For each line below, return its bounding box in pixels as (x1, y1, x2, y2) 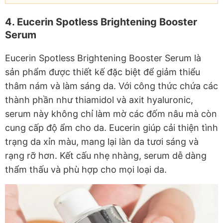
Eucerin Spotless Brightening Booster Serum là (5, 53, 201, 64)
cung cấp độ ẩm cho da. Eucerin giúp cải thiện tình (5, 122, 218, 133)
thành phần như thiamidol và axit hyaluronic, (5, 95, 193, 106)
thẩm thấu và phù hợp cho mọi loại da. (5, 164, 167, 175)
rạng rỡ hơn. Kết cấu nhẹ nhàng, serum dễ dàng (5, 150, 207, 161)
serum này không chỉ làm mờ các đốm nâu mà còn (5, 109, 217, 119)
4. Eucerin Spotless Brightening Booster (5, 16, 197, 28)
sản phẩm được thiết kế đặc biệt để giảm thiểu (5, 67, 200, 78)
